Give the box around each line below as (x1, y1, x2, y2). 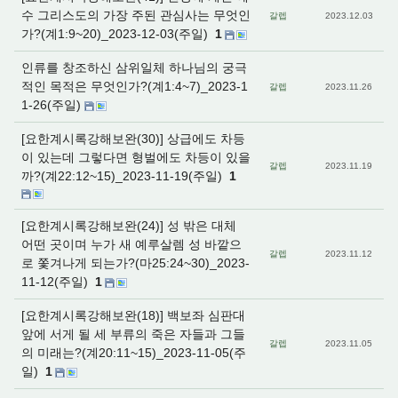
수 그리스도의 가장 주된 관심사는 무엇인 (21, 8, 251, 22)
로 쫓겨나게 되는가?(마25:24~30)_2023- (21, 256, 250, 270)
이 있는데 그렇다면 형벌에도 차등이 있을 (21, 150, 251, 164)
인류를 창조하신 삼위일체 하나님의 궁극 (21, 60, 247, 75)
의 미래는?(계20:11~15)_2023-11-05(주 (21, 346, 246, 360)
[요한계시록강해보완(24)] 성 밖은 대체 (21, 219, 236, 233)
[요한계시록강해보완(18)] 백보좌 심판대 (21, 308, 245, 322)
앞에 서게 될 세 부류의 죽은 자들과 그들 (21, 327, 245, 341)
